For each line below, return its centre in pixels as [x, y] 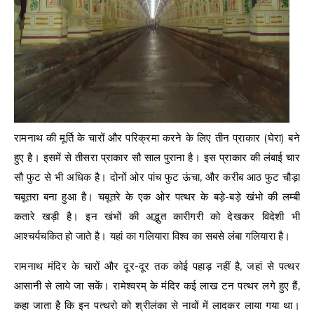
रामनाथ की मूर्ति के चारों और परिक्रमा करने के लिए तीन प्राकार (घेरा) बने [157, 137]
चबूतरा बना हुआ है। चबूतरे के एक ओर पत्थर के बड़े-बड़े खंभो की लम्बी [157, 196]
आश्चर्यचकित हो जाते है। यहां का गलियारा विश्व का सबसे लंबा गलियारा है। [152, 235]
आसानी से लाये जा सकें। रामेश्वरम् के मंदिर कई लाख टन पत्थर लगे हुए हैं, [157, 285]
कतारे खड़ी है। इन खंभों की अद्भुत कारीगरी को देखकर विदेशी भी [157, 216]
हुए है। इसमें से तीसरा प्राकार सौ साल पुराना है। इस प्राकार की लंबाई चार [157, 157]
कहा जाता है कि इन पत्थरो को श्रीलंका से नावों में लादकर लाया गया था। [157, 305]
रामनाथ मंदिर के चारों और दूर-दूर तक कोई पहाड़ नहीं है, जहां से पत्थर [157, 266]
